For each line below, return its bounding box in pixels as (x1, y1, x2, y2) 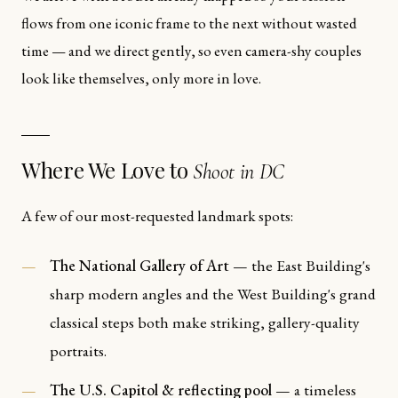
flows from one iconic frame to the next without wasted (21, 12, 357, 33)
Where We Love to (21, 155, 193, 184)
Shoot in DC (192, 158, 284, 185)
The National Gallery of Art (50, 254, 229, 275)
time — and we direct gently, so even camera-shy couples (21, 40, 362, 60)
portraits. (50, 339, 107, 361)
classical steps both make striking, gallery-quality (50, 311, 360, 332)
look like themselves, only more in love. (21, 68, 261, 88)
